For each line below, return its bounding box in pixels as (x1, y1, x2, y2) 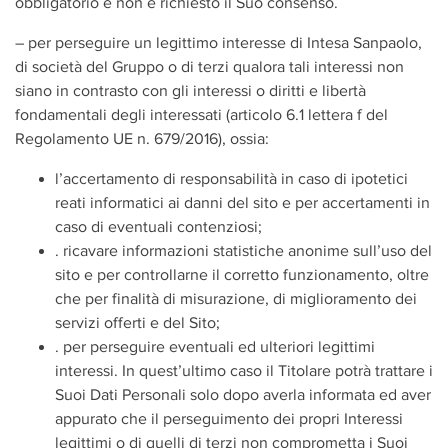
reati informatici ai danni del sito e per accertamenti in (55, 194, 430, 211)
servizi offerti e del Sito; (55, 314, 220, 331)
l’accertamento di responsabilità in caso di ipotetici (55, 170, 408, 187)
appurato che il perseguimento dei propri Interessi (55, 410, 403, 427)
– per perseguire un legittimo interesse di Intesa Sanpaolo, (15, 34, 422, 51)
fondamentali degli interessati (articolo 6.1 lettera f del (15, 106, 388, 123)
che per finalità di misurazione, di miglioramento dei (55, 290, 417, 307)
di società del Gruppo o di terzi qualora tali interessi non (15, 58, 404, 75)
